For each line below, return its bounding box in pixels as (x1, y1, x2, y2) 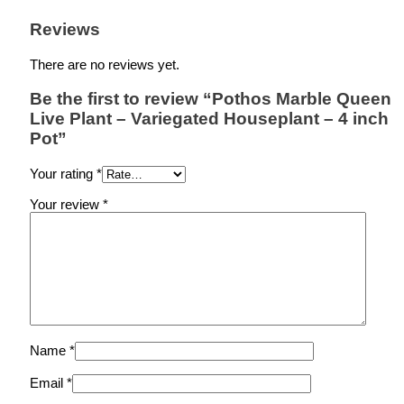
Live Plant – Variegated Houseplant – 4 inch (30, 108, 389, 128)
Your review (30, 196, 103, 212)
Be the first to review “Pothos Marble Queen (30, 88, 391, 108)
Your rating (30, 165, 96, 181)
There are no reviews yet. (30, 56, 179, 72)
